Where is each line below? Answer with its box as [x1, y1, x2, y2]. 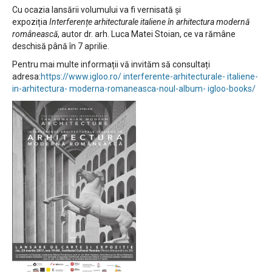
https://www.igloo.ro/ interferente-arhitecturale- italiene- [41, 71, 258, 81]
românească [12, 29, 58, 39]
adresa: [12, 71, 41, 81]
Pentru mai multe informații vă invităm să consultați [12, 59, 210, 69]
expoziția [12, 16, 49, 27]
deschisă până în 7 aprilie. [12, 41, 109, 51]
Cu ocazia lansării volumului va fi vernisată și [12, 4, 181, 15]
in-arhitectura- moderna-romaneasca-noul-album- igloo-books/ [12, 83, 256, 93]
